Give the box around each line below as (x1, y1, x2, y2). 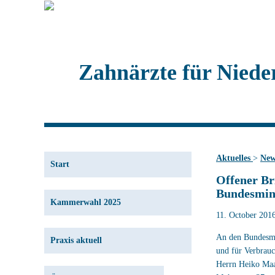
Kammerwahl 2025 (50, 198, 121, 207)
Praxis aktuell (50, 236, 102, 245)
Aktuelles (216, 153, 253, 163)
